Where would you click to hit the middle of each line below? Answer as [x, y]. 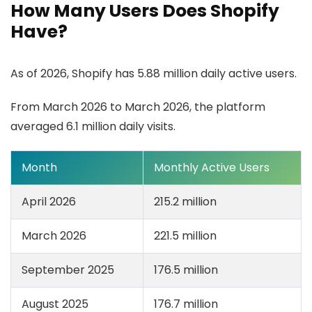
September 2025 [68, 270]
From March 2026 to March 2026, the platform [138, 107]
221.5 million [185, 236]
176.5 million [186, 270]
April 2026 [49, 202]
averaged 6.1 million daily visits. [93, 126]
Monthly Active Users [212, 167]
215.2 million [185, 202]
